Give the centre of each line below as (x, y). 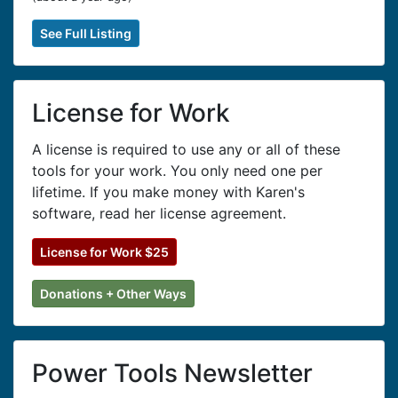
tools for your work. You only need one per (177, 171)
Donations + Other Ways (113, 294)
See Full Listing (86, 33)
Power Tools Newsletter (172, 373)
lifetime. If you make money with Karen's (168, 192)
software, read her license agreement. (159, 213)
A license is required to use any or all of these (186, 149)
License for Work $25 (104, 252)
